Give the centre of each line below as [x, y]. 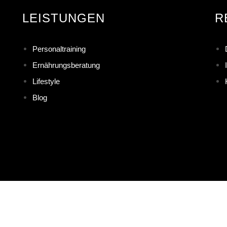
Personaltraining [59, 49]
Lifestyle [46, 81]
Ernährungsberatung [66, 65]
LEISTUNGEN [63, 18]
